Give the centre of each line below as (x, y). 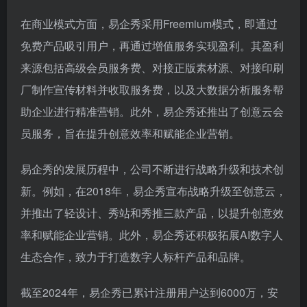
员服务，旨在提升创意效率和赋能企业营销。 (130, 133)
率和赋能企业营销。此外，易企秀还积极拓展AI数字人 (152, 235)
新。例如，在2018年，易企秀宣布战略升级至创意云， (153, 191)
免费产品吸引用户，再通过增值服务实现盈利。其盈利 (152, 46)
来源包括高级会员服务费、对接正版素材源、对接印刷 (152, 67)
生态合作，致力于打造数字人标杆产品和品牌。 (136, 257)
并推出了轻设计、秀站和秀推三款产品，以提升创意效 (152, 213)
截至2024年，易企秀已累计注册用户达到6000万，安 (149, 292)
